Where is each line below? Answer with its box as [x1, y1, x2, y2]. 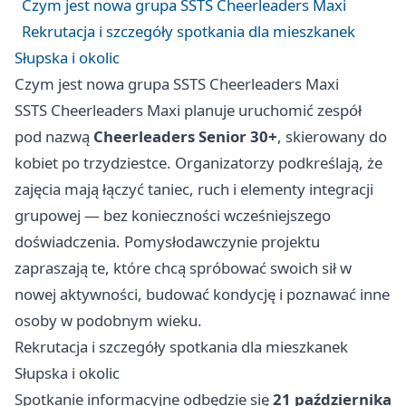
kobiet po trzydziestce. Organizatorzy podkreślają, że [14, 151, 382, 173]
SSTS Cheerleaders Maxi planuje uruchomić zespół [14, 99, 362, 121]
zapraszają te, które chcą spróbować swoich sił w [14, 256, 352, 278]
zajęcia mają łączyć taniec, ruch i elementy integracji [14, 178, 373, 199]
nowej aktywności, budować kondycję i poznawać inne [14, 283, 390, 304]
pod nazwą [14, 125, 93, 147]
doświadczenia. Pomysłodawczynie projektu [14, 230, 320, 252]
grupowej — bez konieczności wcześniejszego [14, 204, 331, 226]
